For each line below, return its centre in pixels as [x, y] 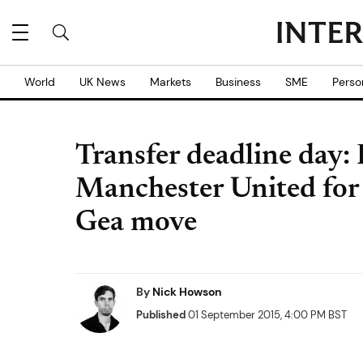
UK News [102, 82]
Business [238, 82]
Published [161, 315]
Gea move [136, 224]
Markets [171, 82]
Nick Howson [187, 292]
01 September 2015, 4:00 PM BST [266, 315]
